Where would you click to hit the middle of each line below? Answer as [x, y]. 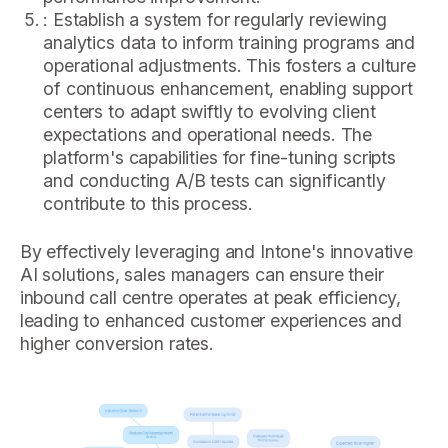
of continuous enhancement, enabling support [228, 89]
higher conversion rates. [116, 343]
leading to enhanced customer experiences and [210, 320]
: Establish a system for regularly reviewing [215, 20]
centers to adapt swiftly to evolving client [209, 112]
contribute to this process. [148, 204]
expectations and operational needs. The [208, 135]
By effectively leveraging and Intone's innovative [216, 251]
